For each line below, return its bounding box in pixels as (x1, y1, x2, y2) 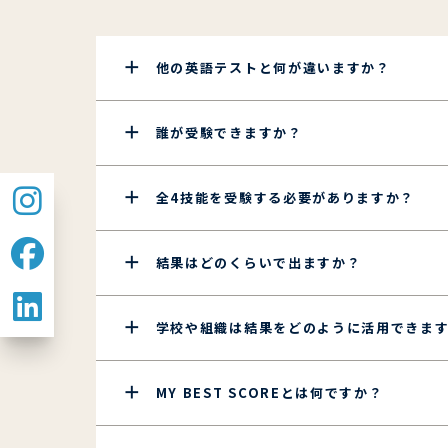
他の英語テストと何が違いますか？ (155, 57, 391, 77)
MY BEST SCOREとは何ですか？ (155, 382, 384, 402)
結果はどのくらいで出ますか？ (155, 252, 362, 272)
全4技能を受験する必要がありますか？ (155, 187, 416, 207)
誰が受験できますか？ (155, 122, 303, 142)
